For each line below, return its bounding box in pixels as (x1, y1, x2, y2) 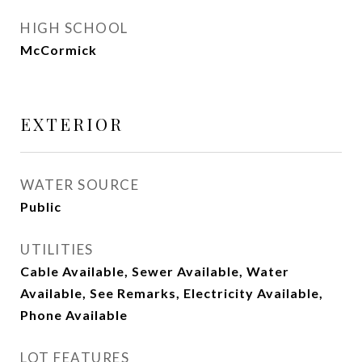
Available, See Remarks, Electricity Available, (20, 285, 323, 301)
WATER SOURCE (20, 176, 139, 193)
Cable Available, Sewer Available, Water (20, 263, 289, 279)
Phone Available (20, 307, 128, 322)
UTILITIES (20, 241, 94, 258)
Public (20, 199, 61, 214)
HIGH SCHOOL (20, 19, 128, 36)
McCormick (20, 42, 97, 57)
